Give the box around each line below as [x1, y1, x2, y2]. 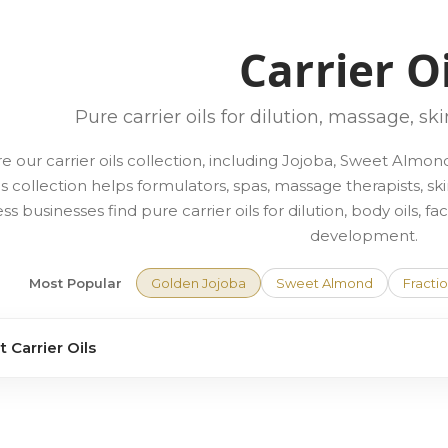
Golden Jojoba [150, 274, 246, 291]
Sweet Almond [275, 274, 373, 291]
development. [310, 226, 419, 246]
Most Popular [28, 274, 122, 291]
